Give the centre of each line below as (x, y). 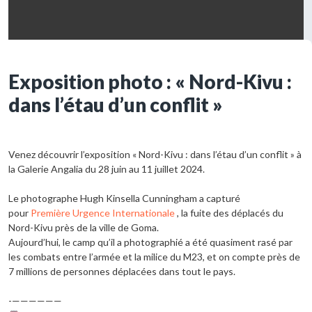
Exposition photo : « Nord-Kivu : (150, 82)
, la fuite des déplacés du (229, 213)
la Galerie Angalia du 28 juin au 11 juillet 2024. (107, 169)
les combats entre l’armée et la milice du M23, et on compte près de (154, 257)
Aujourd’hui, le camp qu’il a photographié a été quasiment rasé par (150, 242)
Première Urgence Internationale (103, 213)
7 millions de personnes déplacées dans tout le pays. (122, 272)
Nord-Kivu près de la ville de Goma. (84, 228)
